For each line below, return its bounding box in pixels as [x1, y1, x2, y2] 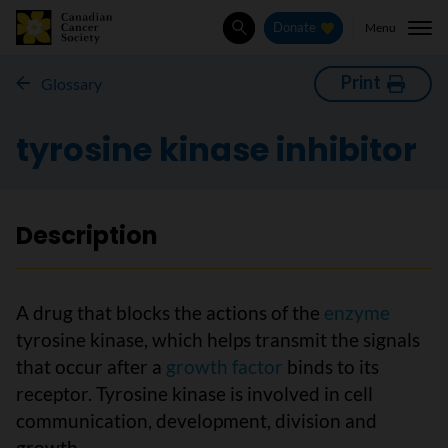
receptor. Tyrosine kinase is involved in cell [16, 382, 373, 405]
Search [231, 26, 288, 49]
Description [16, 219, 158, 252]
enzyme [324, 301, 390, 324]
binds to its [287, 355, 379, 378]
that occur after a [16, 355, 166, 378]
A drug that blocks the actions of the [16, 301, 324, 324]
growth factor [166, 355, 283, 378]
